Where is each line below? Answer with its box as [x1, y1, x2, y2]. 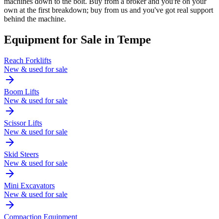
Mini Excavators [4, 181, 55, 190]
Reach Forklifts [4, 56, 51, 65]
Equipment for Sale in [4, 33, 117, 46]
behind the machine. [4, 15, 66, 23]
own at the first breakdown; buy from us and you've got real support [4, 6, 213, 15]
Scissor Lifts [4, 119, 42, 127]
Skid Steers [4, 150, 39, 158]
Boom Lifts [4, 88, 39, 96]
